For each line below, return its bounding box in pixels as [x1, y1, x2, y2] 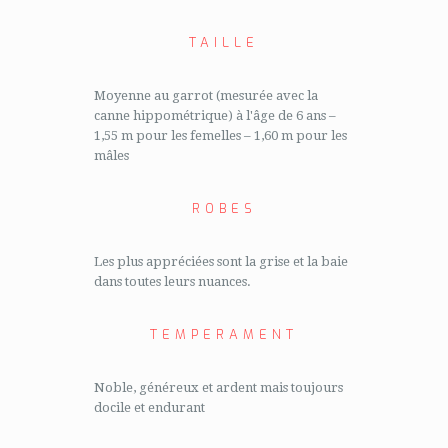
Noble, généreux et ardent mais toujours [94, 380, 343, 395]
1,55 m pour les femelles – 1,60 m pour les [94, 128, 347, 143]
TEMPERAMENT [150, 326, 298, 343]
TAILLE [189, 34, 259, 51]
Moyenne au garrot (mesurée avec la [94, 88, 318, 103]
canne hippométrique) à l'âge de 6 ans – [94, 108, 336, 123]
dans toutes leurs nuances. [94, 274, 251, 289]
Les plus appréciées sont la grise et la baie [94, 254, 348, 269]
